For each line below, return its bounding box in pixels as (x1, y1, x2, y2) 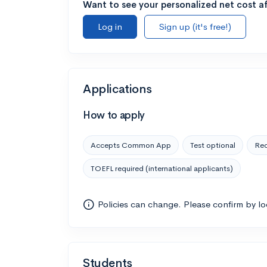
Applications (83, 81, 152, 97)
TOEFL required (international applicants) (91, 163, 233, 173)
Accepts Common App (91, 139, 171, 150)
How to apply (83, 108, 145, 122)
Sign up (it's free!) (159, 20, 231, 32)
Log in (98, 20, 122, 32)
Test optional (190, 139, 235, 150)
